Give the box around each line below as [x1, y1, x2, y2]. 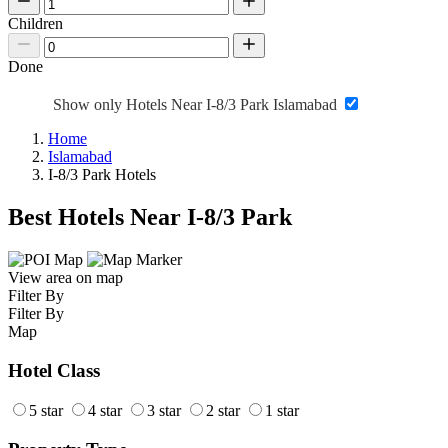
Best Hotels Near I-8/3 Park [8, 204, 292, 231]
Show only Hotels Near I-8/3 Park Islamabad [53, 96, 341, 114]
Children [8, 15, 63, 33]
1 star [265, 402, 299, 420]
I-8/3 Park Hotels [48, 166, 156, 184]
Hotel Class [8, 359, 100, 381]
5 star [29, 402, 63, 420]
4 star [88, 402, 122, 420]
